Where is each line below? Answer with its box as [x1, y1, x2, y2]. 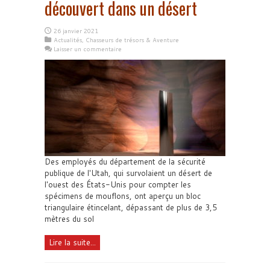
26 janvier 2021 [54, 27, 98, 35]
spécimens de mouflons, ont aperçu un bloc [45, 190, 201, 201]
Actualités [54, 36, 82, 44]
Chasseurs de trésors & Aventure [86, 36, 179, 44]
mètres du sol [45, 213, 94, 224]
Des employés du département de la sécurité [45, 156, 206, 167]
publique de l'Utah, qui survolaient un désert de [45, 168, 212, 178]
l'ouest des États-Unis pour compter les [45, 179, 191, 190]
